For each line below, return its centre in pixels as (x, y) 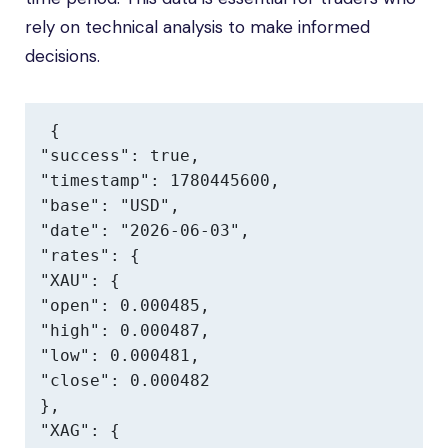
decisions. (62, 56)
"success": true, (120, 155)
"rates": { (90, 255)
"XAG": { (80, 430)
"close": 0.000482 (125, 380)
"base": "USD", (110, 205)
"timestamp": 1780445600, (160, 180)
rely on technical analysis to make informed (197, 27)
